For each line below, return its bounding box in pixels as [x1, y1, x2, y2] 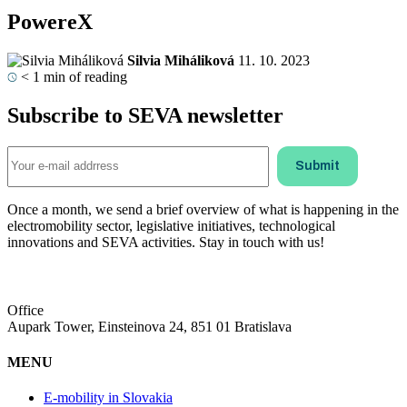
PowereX [7, 9, 93, 34]
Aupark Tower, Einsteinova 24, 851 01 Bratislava [7, 318, 292, 334]
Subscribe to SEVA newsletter [7, 103, 283, 127]
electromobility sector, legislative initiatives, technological [7, 217, 335, 233]
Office [7, 302, 44, 318]
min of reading [44, 68, 127, 84]
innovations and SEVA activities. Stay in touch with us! [7, 233, 324, 250]
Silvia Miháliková [127, 52, 234, 68]
